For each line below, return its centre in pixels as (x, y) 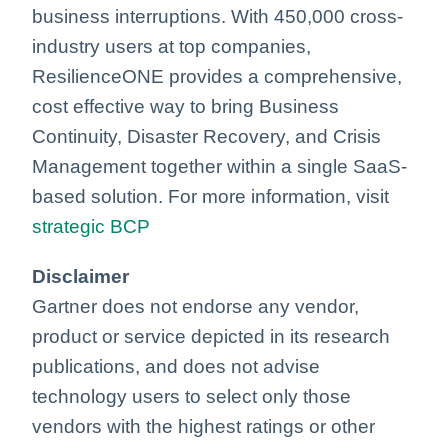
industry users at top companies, (171, 46)
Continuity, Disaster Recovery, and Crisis (206, 136)
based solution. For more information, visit (210, 196)
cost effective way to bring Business (185, 106)
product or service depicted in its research (211, 336)
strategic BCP (91, 226)
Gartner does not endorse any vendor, (195, 306)
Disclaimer (80, 276)
